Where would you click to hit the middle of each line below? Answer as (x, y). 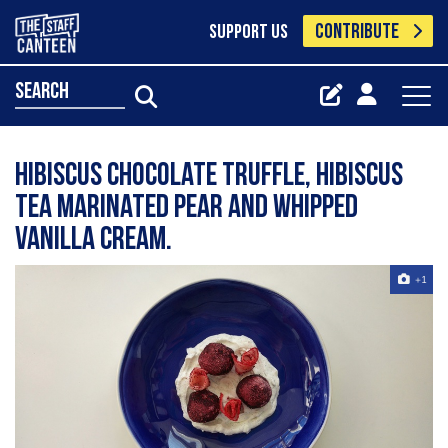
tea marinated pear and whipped (186, 209)
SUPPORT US (248, 33)
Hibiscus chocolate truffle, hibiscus (209, 177)
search (42, 92)
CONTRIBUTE (357, 32)
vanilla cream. (93, 241)
